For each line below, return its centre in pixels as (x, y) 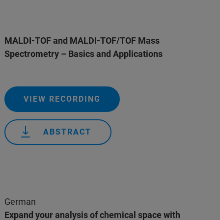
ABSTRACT (68, 132)
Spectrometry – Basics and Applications (84, 54)
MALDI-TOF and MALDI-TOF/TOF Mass (82, 41)
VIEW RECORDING (62, 99)
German (20, 202)
